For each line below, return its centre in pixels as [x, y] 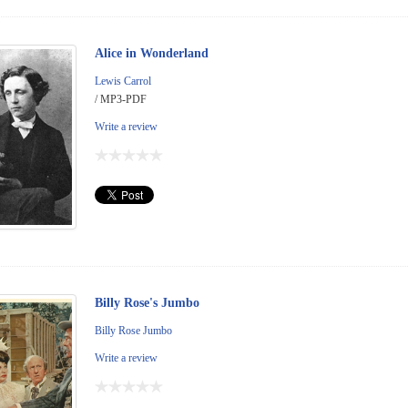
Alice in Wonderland [152, 54]
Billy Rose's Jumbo [147, 303]
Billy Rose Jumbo [133, 331]
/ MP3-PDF [121, 100]
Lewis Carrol [123, 82]
